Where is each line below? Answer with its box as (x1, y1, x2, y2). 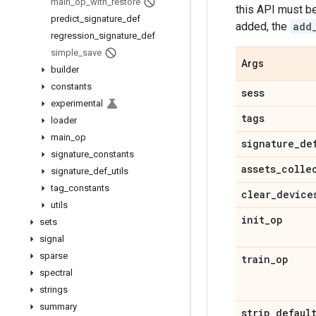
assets (241, 162, 276, 176)
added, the (236, 20, 290, 33)
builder (51, 64, 79, 75)
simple (51, 47, 78, 58)
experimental (51, 98, 103, 109)
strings (39, 284, 68, 295)
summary (39, 301, 77, 312)
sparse (39, 250, 68, 261)
